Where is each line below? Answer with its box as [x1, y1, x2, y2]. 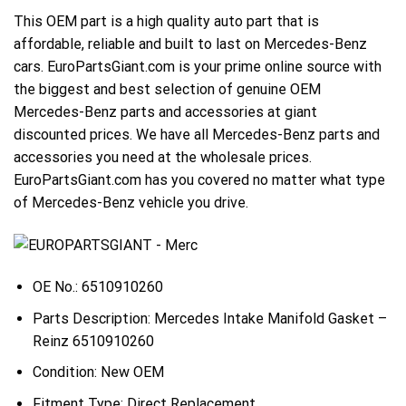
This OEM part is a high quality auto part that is [14, 13, 319, 31]
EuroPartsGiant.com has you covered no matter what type [14, 171, 385, 189]
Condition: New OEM [32, 363, 164, 382]
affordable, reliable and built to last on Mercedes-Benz [14, 35, 367, 53]
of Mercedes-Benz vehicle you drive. [14, 194, 248, 212]
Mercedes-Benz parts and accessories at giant [14, 103, 317, 121]
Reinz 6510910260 [32, 332, 154, 350]
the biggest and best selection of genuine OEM [14, 81, 321, 99]
